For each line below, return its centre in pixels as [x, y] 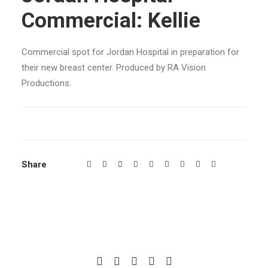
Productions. [46, 83]
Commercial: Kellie [111, 21]
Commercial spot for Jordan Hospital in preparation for [130, 52]
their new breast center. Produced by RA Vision [114, 68]
